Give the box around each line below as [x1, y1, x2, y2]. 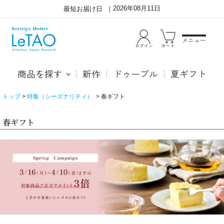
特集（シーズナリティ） [27, 93, 93, 100]
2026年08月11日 [112, 4, 160, 12]
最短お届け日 [63, 4, 103, 12]
